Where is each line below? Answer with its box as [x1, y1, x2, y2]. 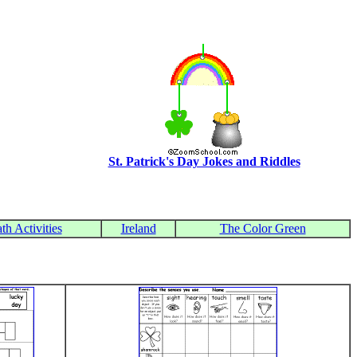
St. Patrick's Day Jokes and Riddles [108, 155, 300, 168]
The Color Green [219, 222, 306, 235]
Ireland [120, 222, 156, 235]
